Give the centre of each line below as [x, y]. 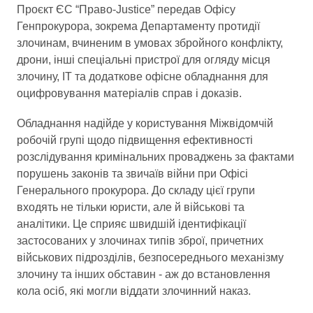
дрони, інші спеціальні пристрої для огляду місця [144, 59]
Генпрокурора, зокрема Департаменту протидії [138, 26]
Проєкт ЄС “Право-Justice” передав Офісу [126, 9]
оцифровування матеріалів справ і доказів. [129, 93]
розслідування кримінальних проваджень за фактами [155, 156]
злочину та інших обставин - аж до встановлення [144, 274]
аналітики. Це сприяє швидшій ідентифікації [131, 224]
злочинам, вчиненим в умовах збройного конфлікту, [150, 43]
